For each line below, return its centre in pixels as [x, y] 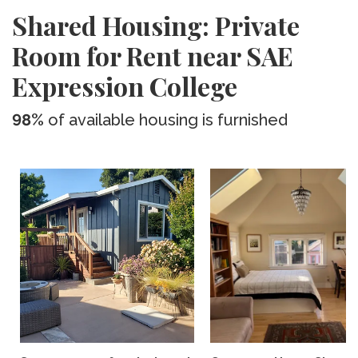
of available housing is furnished [166, 120]
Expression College [125, 86]
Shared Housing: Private [156, 25]
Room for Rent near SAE [153, 56]
